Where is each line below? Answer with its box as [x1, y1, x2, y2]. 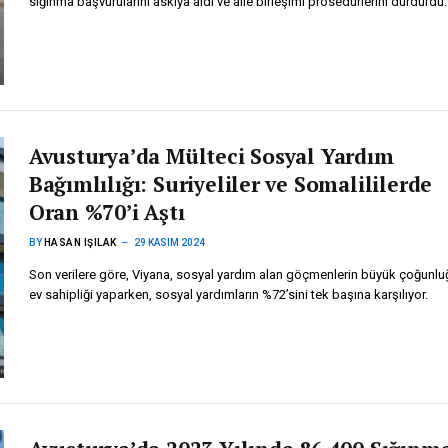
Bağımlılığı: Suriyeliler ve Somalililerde [28, 169, 433, 198]
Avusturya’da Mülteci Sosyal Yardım [28, 141, 394, 170]
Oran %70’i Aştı [28, 197, 185, 226]
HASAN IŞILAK [43, 236, 117, 248]
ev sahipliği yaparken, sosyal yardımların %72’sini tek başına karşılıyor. [28, 286, 428, 302]
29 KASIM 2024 [133, 236, 205, 248]
